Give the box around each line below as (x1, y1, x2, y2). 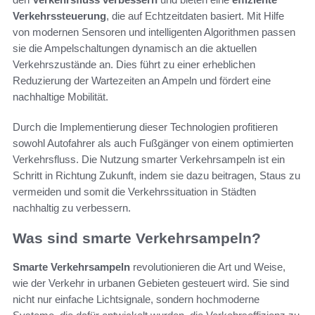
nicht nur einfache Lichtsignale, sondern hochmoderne (13, 292, 259, 305)
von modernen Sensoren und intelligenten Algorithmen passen (13, 26, 295, 39)
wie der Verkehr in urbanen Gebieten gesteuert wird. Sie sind (13, 276, 289, 289)
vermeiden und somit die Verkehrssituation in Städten (13, 186, 256, 198)
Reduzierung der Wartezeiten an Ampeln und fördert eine (13, 75, 271, 87)
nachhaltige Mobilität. (13, 91, 108, 103)
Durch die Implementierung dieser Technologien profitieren (13, 121, 278, 134)
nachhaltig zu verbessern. (13, 202, 131, 214)
